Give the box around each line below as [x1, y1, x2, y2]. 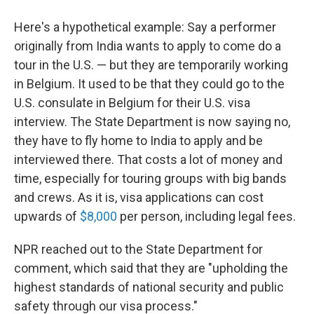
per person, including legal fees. [117, 209, 296, 224]
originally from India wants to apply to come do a [14, 39, 281, 53]
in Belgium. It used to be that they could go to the [14, 76, 285, 91]
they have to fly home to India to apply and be [14, 133, 263, 148]
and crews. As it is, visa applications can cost [14, 190, 264, 205]
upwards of [14, 209, 80, 224]
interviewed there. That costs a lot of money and [14, 152, 282, 167]
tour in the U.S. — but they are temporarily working [14, 57, 288, 72]
